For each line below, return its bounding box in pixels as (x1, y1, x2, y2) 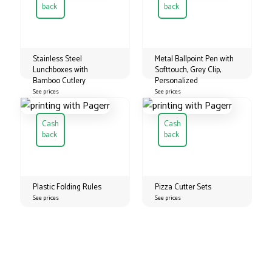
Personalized (154, 74, 198, 87)
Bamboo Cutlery (33, 74, 86, 87)
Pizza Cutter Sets (154, 180, 211, 194)
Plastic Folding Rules (33, 180, 102, 194)
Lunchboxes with (33, 63, 89, 76)
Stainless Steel (33, 52, 83, 66)
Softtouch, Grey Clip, (154, 63, 221, 76)
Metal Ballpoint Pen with (154, 52, 234, 66)
